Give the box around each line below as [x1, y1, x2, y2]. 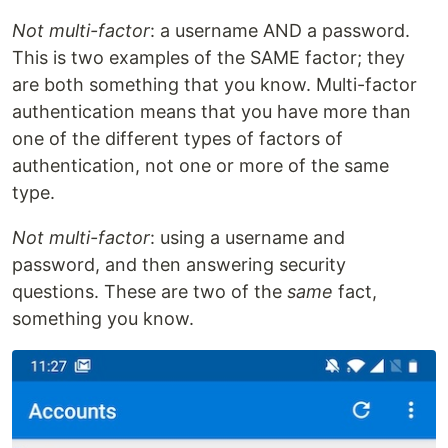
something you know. [12, 307, 194, 329]
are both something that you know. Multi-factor [12, 73, 417, 95]
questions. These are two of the [12, 280, 287, 302]
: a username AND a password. [150, 19, 410, 41]
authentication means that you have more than [12, 100, 411, 122]
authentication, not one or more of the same [12, 154, 389, 176]
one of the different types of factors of [12, 127, 343, 149]
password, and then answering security [12, 253, 346, 275]
